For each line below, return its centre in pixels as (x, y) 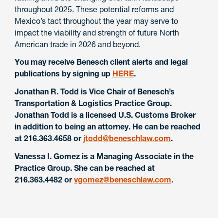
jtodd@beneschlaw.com (127, 138)
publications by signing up (64, 74)
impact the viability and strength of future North (97, 32)
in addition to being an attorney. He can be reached (108, 127)
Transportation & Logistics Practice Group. (93, 103)
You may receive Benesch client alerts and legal (101, 62)
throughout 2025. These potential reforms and (94, 9)
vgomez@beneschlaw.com (123, 179)
